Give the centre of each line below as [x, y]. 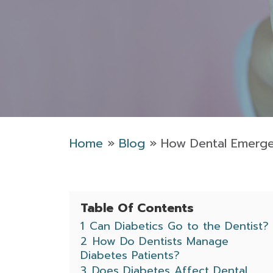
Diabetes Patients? [130, 255]
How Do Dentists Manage [161, 241]
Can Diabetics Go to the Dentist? [179, 226]
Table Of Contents [137, 208]
